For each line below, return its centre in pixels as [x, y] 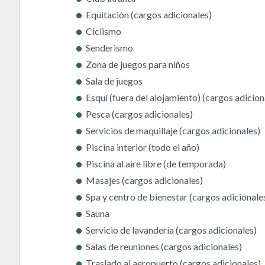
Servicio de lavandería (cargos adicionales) [171, 230]
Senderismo [109, 47]
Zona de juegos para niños [138, 64]
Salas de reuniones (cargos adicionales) [164, 246]
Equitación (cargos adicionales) [149, 14]
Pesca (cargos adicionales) [139, 114]
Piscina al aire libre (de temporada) [156, 163]
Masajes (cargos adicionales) [144, 180]
